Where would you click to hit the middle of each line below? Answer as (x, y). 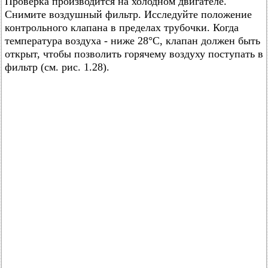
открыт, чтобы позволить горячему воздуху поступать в (134, 54)
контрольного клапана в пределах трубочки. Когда (122, 28)
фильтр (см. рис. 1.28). (57, 67)
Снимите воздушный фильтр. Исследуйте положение (128, 14)
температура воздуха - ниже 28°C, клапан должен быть (133, 41)
